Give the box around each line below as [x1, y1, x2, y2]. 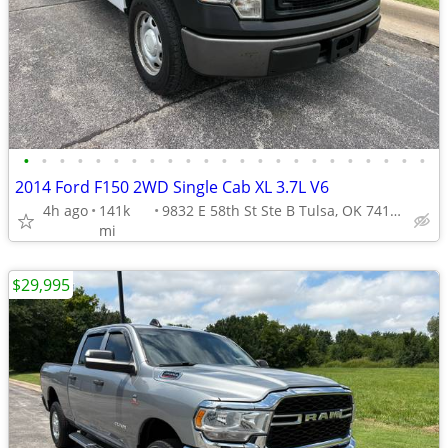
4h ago [43, 201, 88, 220]
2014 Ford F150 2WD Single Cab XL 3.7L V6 [15, 176, 329, 198]
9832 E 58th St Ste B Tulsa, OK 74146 [389, 201, 401, 220]
